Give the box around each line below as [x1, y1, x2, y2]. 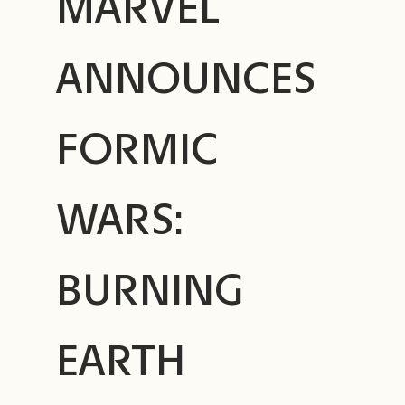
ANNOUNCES [56, 52, 317, 106]
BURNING [56, 263, 245, 317]
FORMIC [56, 122, 220, 176]
